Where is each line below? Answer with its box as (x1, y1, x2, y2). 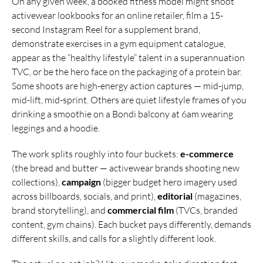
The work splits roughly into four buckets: (12, 147, 180, 160)
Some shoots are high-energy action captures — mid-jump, (12, 80, 244, 92)
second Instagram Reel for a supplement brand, (12, 23, 200, 36)
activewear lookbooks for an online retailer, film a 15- (12, 9, 223, 22)
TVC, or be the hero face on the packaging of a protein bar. (12, 66, 242, 78)
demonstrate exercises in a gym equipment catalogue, (12, 38, 225, 50)
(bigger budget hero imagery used (101, 176, 237, 188)
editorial (157, 190, 193, 201)
